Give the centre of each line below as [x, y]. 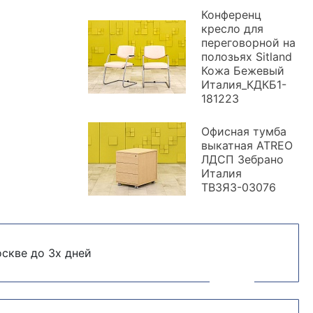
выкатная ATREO [247, 145]
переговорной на [248, 43]
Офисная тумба [244, 131]
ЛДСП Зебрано [242, 159]
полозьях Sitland [247, 57]
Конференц [231, 15]
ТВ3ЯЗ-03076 [239, 187]
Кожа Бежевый [243, 71]
